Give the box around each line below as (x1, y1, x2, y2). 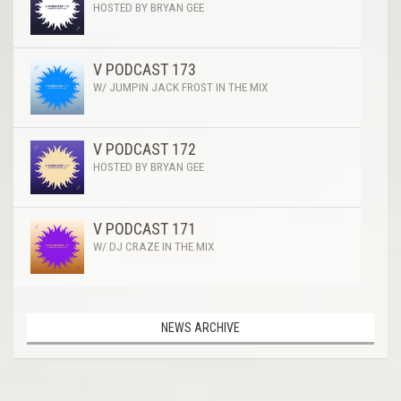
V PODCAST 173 (93, 59, 196, 79)
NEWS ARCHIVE (161, 320, 240, 335)
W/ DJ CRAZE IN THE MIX (93, 238, 214, 253)
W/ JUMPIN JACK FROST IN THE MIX (93, 79, 268, 94)
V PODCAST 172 (93, 139, 196, 158)
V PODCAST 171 (93, 218, 196, 238)
